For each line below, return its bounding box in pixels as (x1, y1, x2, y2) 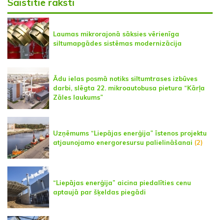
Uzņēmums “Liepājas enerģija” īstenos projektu (53, 129, 207, 137)
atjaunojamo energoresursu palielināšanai (53, 138, 194, 146)
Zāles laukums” (53, 93, 103, 102)
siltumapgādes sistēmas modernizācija (53, 39, 182, 47)
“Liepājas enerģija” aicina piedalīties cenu (53, 178, 191, 187)
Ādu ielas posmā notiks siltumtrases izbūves (53, 75, 197, 83)
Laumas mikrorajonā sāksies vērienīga (53, 29, 179, 38)
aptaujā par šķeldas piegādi (53, 188, 146, 196)
